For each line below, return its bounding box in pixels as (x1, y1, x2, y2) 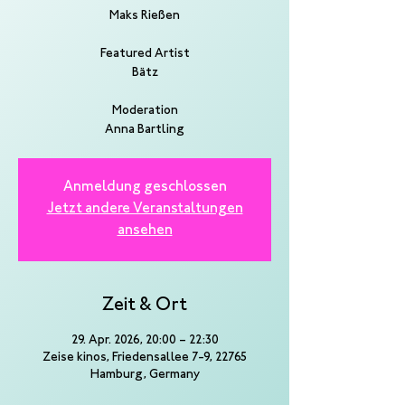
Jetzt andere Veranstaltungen (46, 202, 243, 216)
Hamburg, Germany (89, 370, 200, 381)
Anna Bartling (105, 125, 184, 136)
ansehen (117, 224, 173, 238)
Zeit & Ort (102, 297, 187, 315)
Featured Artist (99, 49, 190, 60)
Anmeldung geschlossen (62, 181, 227, 194)
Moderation (111, 106, 178, 117)
